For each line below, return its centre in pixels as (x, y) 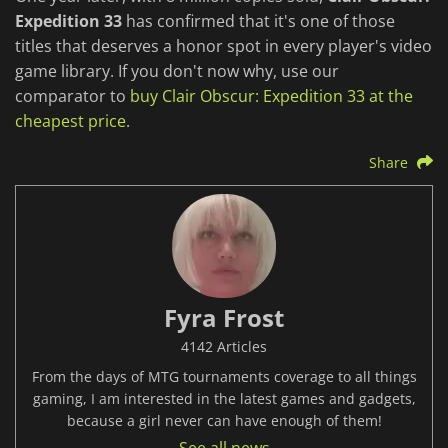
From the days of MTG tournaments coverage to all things (224, 377)
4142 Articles (224, 347)
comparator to (72, 96)
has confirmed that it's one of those (258, 21)
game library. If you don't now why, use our (177, 71)
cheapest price (70, 121)
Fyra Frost (224, 318)
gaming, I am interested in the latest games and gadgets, (224, 399)
